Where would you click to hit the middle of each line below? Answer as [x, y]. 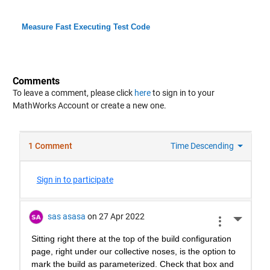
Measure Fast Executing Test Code [86, 27]
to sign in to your [182, 93]
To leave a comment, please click [73, 93]
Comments [36, 81]
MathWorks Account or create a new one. [89, 106]
